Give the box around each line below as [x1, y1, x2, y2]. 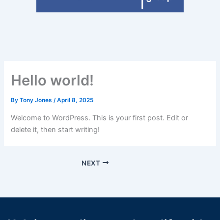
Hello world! [11, 71, 94, 89]
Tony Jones [20, 96, 54, 104]
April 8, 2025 [57, 96, 94, 104]
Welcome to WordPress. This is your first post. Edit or [11, 113, 189, 122]
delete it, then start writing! [11, 125, 100, 134]
